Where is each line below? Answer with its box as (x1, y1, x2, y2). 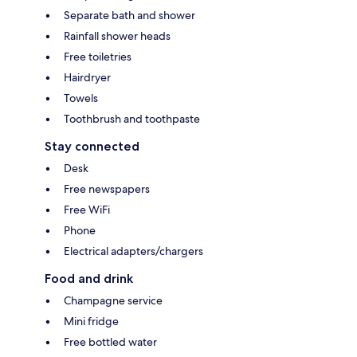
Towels (64, 90, 98, 105)
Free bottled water (64, 334, 157, 349)
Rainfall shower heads (64, 28, 171, 43)
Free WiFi (64, 202, 110, 217)
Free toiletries (64, 49, 131, 64)
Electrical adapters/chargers (64, 243, 203, 258)
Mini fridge (64, 313, 119, 328)
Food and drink (45, 270, 133, 286)
